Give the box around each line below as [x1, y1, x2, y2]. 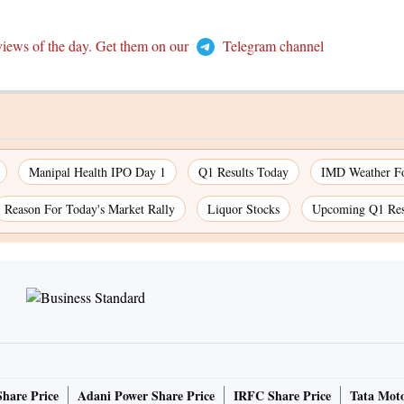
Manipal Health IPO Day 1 [29, 163, 166, 181]
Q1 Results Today [198, 163, 289, 181]
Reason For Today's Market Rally [5, 200, 175, 218]
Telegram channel [218, 36, 324, 56]
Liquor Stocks [207, 200, 280, 218]
